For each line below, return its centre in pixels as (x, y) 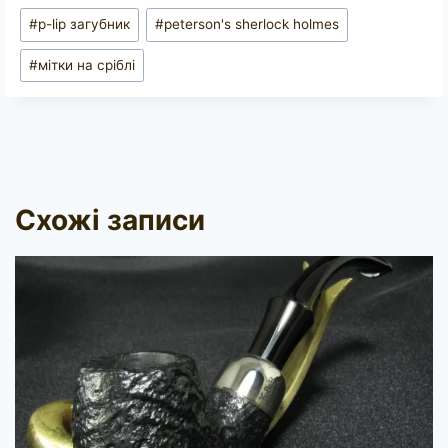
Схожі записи (110, 220)
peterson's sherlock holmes (252, 24)
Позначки (58, 13)
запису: (49, 40)
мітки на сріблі (87, 65)
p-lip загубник (84, 24)
